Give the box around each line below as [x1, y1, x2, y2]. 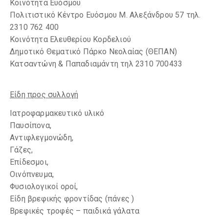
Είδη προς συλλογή [10, 90, 79, 99]
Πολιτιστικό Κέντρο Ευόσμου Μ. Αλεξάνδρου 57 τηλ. [10, 10, 201, 20]
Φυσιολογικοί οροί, [10, 182, 78, 191]
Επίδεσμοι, [10, 157, 48, 167]
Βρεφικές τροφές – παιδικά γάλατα [10, 206, 140, 216]
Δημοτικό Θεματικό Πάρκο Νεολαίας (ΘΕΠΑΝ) [10, 47, 177, 56]
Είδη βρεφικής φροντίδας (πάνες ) [10, 194, 134, 203]
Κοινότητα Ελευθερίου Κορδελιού [10, 35, 131, 44]
